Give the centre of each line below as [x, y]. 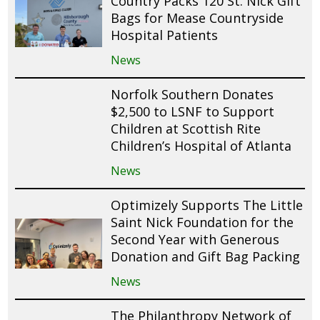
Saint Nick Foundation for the [202, 222]
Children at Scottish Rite [186, 128]
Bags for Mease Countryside [197, 17]
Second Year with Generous [195, 239]
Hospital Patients [165, 35]
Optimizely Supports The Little [207, 205]
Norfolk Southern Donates [192, 94]
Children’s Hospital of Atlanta [201, 145]
